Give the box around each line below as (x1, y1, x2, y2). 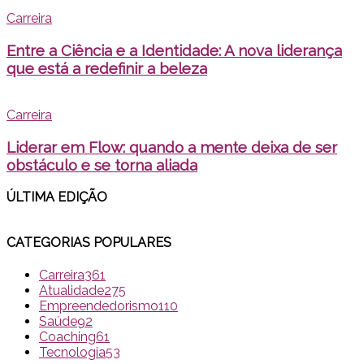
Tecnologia (39, 344, 106, 361)
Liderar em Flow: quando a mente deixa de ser (6, 137, 337, 156)
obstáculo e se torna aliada (6, 155, 197, 174)
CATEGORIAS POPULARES (6, 234, 171, 250)
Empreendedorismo (39, 298, 158, 314)
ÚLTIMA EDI (6, 188, 79, 205)
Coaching (39, 329, 96, 345)
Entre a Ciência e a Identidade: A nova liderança (6, 41, 342, 59)
